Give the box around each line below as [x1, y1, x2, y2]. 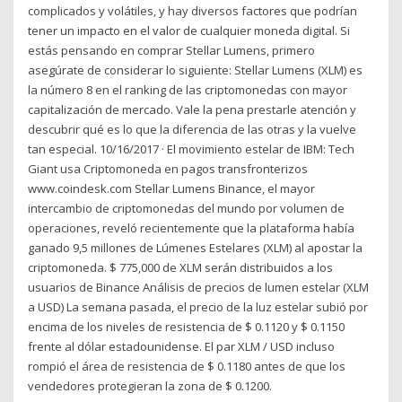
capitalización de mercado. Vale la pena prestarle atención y [28, 101, 357, 118]
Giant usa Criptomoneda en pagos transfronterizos [28, 161, 309, 178]
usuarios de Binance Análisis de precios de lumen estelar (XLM [28, 279, 370, 296]
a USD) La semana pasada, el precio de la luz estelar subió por [28, 299, 369, 316]
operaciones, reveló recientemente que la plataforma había [28, 220, 355, 237]
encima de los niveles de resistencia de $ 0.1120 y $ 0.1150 [28, 319, 345, 336]
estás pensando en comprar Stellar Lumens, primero [28, 42, 316, 59]
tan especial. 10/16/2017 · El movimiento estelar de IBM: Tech [28, 141, 355, 158]
